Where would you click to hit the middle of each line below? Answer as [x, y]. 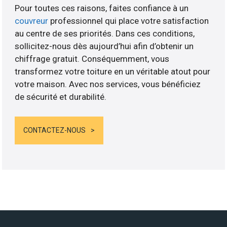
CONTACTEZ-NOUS [55, 130]
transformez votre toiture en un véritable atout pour [113, 72]
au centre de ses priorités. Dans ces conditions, [105, 34]
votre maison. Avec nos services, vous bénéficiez [108, 84]
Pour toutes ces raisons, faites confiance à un [102, 8]
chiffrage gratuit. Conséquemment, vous [92, 59]
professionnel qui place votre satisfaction [129, 21]
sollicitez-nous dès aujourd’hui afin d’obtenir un [104, 46]
